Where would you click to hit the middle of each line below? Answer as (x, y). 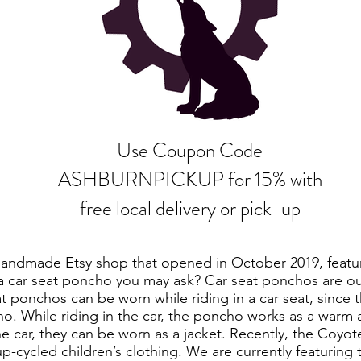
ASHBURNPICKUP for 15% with (190, 180)
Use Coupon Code (190, 151)
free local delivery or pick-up (190, 209)
